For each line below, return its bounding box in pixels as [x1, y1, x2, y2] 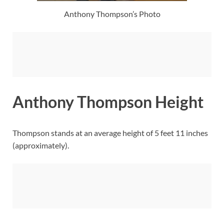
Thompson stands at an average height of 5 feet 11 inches [12, 127, 208, 137]
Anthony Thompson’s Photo [63, 9, 160, 19]
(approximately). [12, 140, 69, 150]
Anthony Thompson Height [12, 91, 203, 111]
